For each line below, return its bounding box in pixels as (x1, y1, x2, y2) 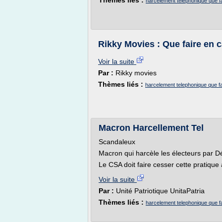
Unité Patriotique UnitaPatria (116, 187, 205, 195)
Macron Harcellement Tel (99, 123, 204, 133)
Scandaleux (99, 138, 135, 146)
